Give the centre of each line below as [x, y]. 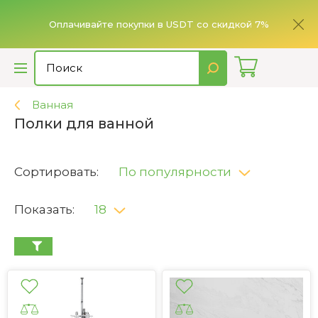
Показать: [44, 209]
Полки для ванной [84, 124]
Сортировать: [56, 172]
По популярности [175, 172]
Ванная [53, 105]
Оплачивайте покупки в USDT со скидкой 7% [159, 24]
